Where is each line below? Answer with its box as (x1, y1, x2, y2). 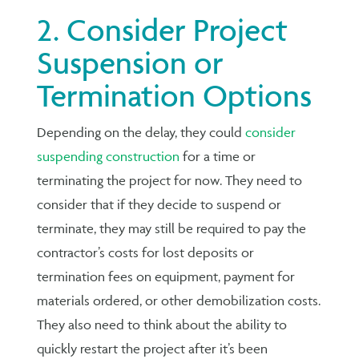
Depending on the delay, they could (37, 123, 246, 140)
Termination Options (37, 76, 313, 115)
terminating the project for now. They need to (37, 171, 303, 188)
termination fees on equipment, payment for (37, 268, 296, 284)
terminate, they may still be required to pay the (37, 220, 307, 236)
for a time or (179, 147, 256, 164)
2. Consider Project (37, 10, 288, 49)
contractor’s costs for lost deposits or (37, 244, 255, 260)
